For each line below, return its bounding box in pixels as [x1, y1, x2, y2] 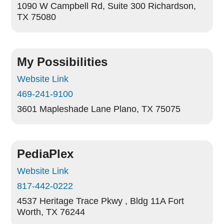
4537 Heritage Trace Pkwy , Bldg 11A [17, 196, 166, 206]
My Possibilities [17, 55, 108, 68]
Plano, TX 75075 [113, 104, 181, 114]
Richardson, [148, 1, 196, 11]
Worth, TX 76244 [17, 207, 85, 217]
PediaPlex [17, 147, 74, 160]
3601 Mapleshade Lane [17, 104, 111, 114]
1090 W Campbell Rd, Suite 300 [17, 1, 146, 11]
